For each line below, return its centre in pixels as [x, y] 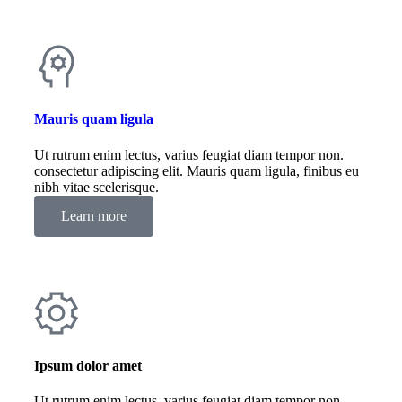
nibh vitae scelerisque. [96, 187]
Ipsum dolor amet [88, 365]
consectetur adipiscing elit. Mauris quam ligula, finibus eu [197, 170]
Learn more [94, 215]
